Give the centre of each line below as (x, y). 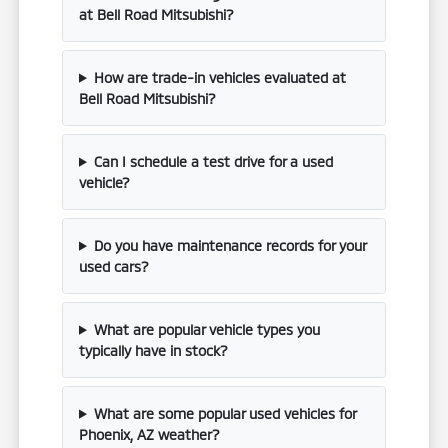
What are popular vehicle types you (206, 329)
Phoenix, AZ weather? (150, 434)
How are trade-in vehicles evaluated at (219, 77)
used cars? (114, 266)
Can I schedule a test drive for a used (213, 161)
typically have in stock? (154, 350)
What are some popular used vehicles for (224, 413)
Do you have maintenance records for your (229, 245)
